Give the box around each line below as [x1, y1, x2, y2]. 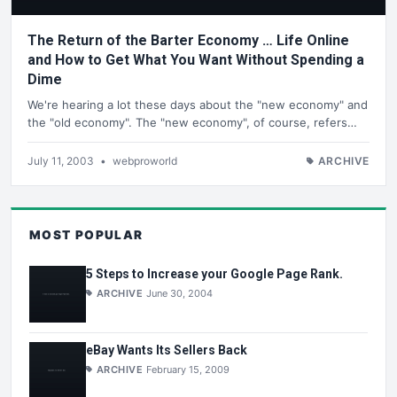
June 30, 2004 [146, 287, 214, 300]
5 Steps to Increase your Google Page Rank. [86, 267, 343, 282]
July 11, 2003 [27, 153, 97, 167]
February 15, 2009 [146, 362, 230, 376]
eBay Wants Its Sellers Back [86, 342, 247, 357]
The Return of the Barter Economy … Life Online [27, 32, 349, 50]
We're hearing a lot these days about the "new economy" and [27, 97, 368, 112]
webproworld [113, 153, 177, 167]
